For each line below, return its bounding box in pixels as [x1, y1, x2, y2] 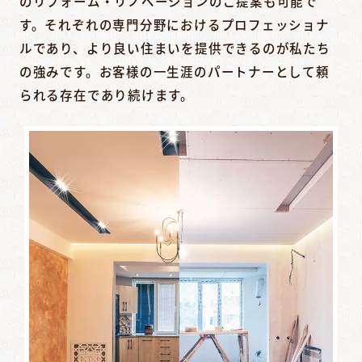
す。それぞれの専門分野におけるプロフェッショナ [19, 15, 330, 34]
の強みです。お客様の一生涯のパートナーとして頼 [19, 62, 330, 81]
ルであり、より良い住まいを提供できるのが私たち [19, 39, 330, 57]
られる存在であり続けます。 [19, 86, 194, 104]
